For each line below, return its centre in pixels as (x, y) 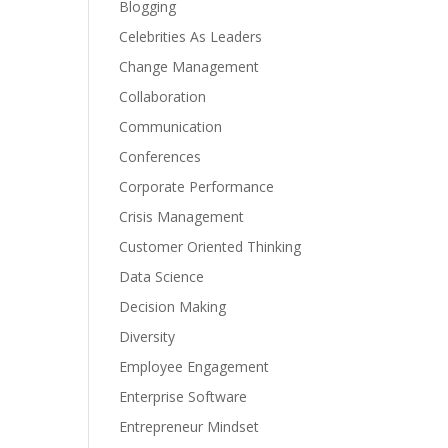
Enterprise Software (183, 396)
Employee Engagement (194, 366)
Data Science (162, 276)
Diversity (147, 336)
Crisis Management (182, 216)
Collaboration (163, 96)
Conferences (160, 156)
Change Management (189, 66)
